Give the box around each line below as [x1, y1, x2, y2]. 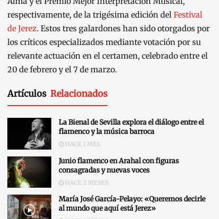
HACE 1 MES [64, 140, 100, 148]
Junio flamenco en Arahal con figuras [59, 156, 179, 165]
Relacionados [50, 88, 108, 100]
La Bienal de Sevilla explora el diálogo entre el [59, 118, 204, 127]
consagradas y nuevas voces [59, 165, 150, 175]
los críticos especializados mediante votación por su [7, 37, 201, 47]
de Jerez [7, 23, 37, 33]
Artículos [7, 88, 48, 100]
